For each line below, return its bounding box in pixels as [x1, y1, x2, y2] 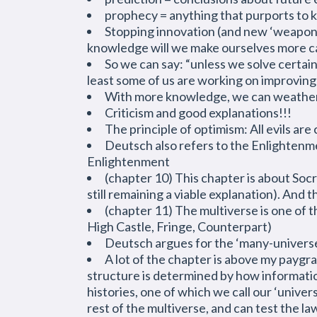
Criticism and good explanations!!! [105, 105, 292, 120]
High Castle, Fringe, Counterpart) [87, 219, 272, 234]
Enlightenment [87, 154, 170, 169]
